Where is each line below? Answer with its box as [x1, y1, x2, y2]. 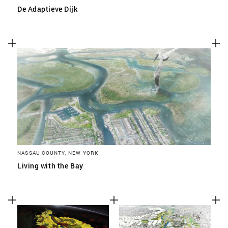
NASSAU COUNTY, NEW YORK [17, 149, 99, 156]
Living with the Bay [17, 161, 83, 170]
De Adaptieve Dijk [17, 4, 78, 14]
